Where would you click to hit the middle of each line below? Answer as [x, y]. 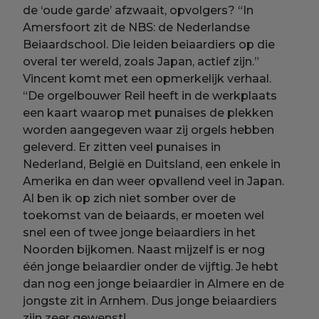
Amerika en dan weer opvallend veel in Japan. [154, 181]
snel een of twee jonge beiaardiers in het [140, 232]
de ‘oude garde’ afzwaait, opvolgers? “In [138, 10]
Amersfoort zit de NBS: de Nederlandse [137, 27]
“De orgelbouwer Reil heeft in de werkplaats [150, 95]
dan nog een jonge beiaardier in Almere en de [154, 283]
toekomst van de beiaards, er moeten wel [144, 215]
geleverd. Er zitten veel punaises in [122, 147]
